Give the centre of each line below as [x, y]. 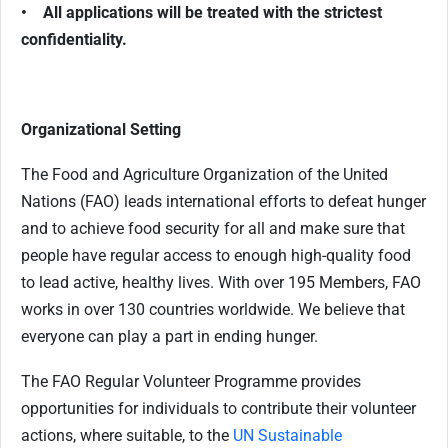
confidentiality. [74, 39]
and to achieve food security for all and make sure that [213, 228]
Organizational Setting [101, 129]
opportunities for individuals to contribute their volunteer [218, 408]
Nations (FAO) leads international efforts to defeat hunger [223, 201]
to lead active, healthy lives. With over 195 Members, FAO [221, 282]
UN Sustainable [287, 435]
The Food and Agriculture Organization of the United [204, 174]
